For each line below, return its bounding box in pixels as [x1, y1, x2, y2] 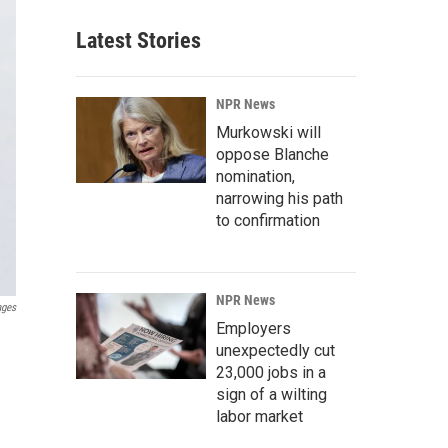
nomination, [216, 167, 295, 186]
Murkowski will [216, 123, 321, 142]
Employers [216, 319, 291, 338]
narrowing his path [216, 189, 343, 208]
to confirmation [216, 211, 320, 230]
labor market [216, 407, 303, 426]
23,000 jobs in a [216, 363, 326, 382]
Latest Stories [76, 28, 201, 53]
